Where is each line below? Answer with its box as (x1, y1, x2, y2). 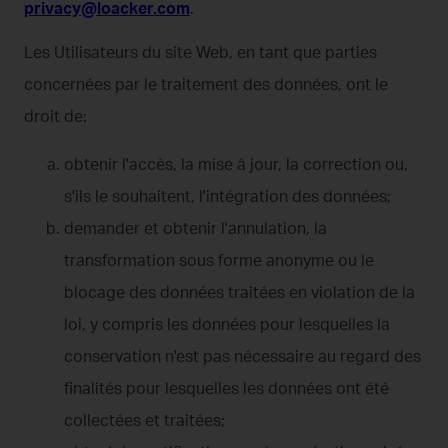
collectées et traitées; (64, 409, 225, 430)
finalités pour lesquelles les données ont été (64, 377, 389, 398)
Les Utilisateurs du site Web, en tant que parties (24, 41, 377, 62)
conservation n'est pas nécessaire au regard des (64, 345, 421, 366)
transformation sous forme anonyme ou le (64, 249, 374, 270)
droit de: (24, 105, 87, 126)
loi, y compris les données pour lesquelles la (64, 313, 390, 334)
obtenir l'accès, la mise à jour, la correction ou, (64, 153, 408, 174)
